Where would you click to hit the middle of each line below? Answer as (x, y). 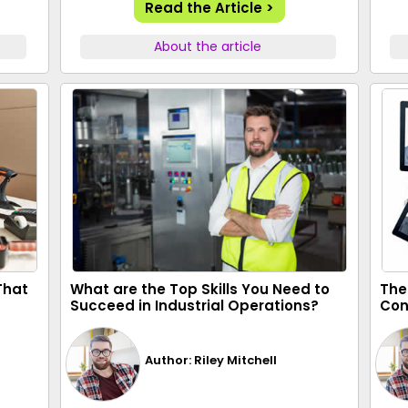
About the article (208, 46)
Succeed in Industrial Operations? (194, 306)
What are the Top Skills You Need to (200, 289)
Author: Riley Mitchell (211, 360)
